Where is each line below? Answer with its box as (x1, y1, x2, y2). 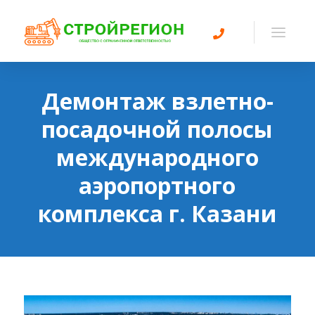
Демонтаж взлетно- (41, 86, 274, 116)
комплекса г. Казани (37, 198, 277, 229)
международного (56, 142, 259, 172)
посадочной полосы (41, 114, 274, 144)
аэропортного (79, 170, 236, 200)
